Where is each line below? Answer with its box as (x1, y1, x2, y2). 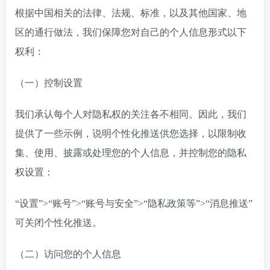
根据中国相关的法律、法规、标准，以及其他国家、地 (15, 8, 246, 18)
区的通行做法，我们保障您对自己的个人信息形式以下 (15, 27, 246, 37)
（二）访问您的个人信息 (15, 249, 121, 259)
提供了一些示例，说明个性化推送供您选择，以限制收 (15, 128, 246, 139)
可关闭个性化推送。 (15, 218, 102, 228)
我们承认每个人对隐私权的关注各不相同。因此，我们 (15, 109, 246, 119)
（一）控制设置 (15, 78, 83, 88)
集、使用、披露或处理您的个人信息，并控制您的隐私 (15, 148, 246, 158)
